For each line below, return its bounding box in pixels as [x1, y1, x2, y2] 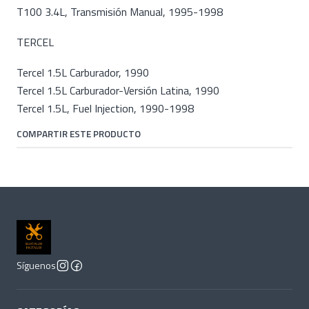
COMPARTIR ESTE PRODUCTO [17, 127, 141, 141]
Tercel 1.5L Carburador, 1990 [17, 64, 149, 81]
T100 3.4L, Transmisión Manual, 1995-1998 [17, 3, 223, 20]
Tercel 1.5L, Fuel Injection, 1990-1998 [17, 100, 194, 117]
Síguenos [17, 258, 56, 273]
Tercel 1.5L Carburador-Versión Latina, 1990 [17, 82, 222, 99]
